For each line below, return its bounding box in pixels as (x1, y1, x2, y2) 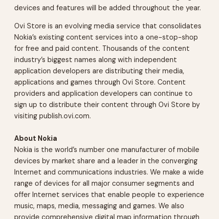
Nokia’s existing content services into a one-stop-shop (14, 33, 198, 42)
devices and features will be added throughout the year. (14, 3, 201, 12)
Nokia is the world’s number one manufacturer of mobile (14, 145, 200, 154)
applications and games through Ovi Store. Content (14, 78, 186, 87)
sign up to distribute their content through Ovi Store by (14, 100, 200, 109)
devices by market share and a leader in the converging (14, 156, 198, 166)
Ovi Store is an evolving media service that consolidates (14, 22, 202, 31)
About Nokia (14, 134, 58, 143)
